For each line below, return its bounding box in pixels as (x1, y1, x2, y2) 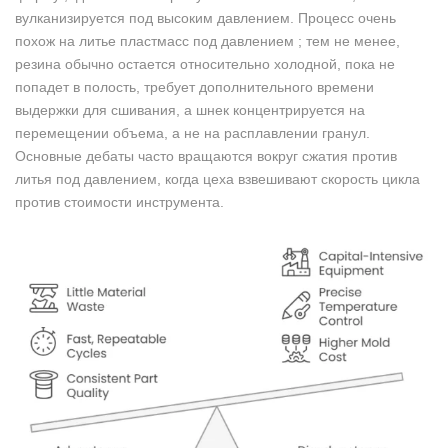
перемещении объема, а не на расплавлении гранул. (15, 124, 370, 141)
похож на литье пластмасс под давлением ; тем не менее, (15, 32, 400, 49)
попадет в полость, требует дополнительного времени (15, 78, 374, 95)
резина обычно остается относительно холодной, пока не (15, 55, 395, 72)
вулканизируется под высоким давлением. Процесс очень (15, 9, 396, 26)
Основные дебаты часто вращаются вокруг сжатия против (15, 147, 397, 164)
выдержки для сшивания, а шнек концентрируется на (15, 101, 365, 118)
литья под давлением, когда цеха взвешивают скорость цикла (15, 170, 420, 187)
